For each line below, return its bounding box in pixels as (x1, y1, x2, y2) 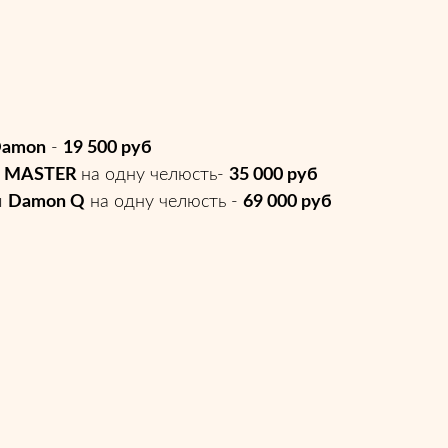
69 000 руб (243, 193, 332, 211)
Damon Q (8, 193, 85, 211)
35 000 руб (229, 166, 318, 184)
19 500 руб (63, 139, 152, 157)
